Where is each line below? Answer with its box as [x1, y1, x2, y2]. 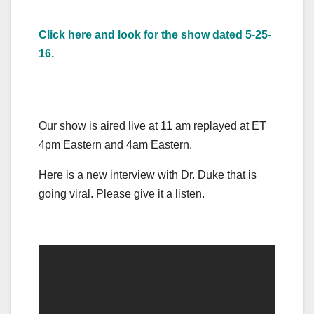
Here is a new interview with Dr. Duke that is [39, 169, 257, 182]
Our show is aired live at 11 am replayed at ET [39, 120, 266, 132]
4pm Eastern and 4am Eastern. [39, 139, 192, 151]
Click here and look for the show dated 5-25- [39, 29, 271, 41]
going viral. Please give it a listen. [39, 188, 205, 200]
